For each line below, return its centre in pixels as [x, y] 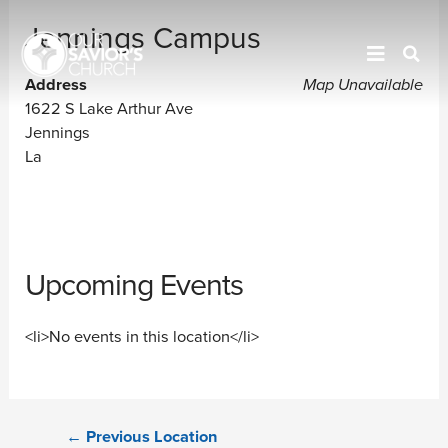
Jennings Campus [143, 38]
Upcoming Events [134, 285]
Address [56, 84]
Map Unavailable [362, 84]
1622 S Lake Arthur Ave [109, 108]
